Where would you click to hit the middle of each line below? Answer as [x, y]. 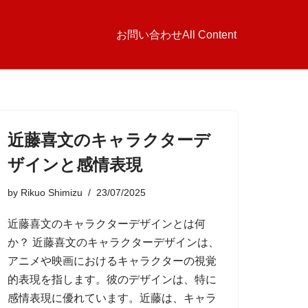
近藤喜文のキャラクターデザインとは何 [107, 224]
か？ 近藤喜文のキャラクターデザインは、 [113, 242]
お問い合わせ [149, 34]
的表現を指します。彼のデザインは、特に [112, 279]
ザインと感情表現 [75, 165]
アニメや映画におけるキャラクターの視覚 [112, 261]
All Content [209, 34]
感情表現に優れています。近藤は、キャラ [112, 298]
